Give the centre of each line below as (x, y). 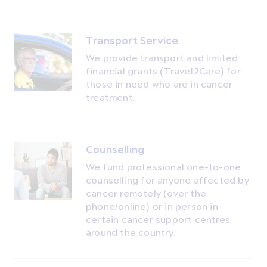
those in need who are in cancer (159, 84)
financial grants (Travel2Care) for (163, 71)
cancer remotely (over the (146, 193)
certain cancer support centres (158, 219)
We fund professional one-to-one (164, 167)
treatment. (110, 97)
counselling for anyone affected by (167, 180)
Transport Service (132, 40)
